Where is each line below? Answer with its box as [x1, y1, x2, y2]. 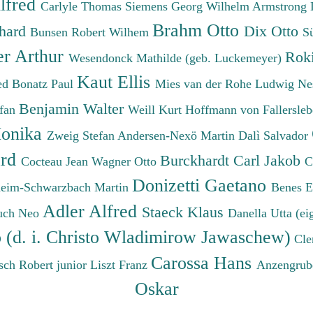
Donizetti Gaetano [132, 174, 271, 196]
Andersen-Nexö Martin [117, 128, 238, 143]
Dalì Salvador [238, 128, 312, 143]
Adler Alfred [43, 200, 142, 221]
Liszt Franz [90, 257, 151, 272]
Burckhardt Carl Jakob [160, 151, 305, 169]
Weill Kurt [128, 102, 185, 117]
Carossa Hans [151, 252, 256, 273]
